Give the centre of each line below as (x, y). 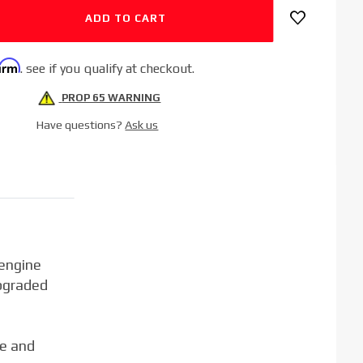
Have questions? (81, 125)
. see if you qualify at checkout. (107, 69)
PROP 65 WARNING (111, 98)
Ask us (142, 125)
